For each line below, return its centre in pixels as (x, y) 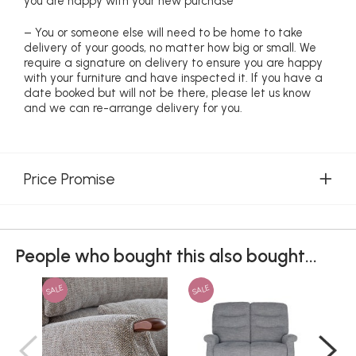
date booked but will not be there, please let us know (167, 93)
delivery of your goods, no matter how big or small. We (170, 48)
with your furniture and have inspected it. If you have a (173, 78)
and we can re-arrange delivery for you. (133, 108)
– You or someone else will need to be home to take (163, 33)
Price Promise (70, 179)
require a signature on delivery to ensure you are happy (173, 63)
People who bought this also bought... (166, 257)
